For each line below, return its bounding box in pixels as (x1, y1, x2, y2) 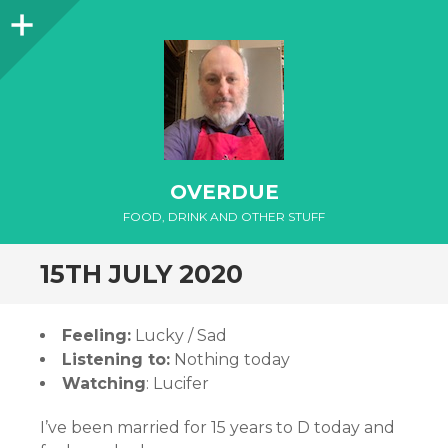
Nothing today (170, 350, 290, 369)
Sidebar (39, 9, 100, 28)
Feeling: (62, 326, 131, 345)
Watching (62, 374, 146, 393)
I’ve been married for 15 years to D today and (40, 418, 395, 437)
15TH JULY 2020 (40, 259, 243, 289)
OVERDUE (169, 180, 279, 204)
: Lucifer (146, 374, 209, 393)
